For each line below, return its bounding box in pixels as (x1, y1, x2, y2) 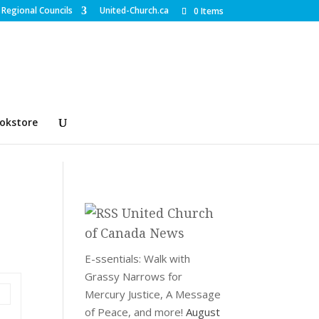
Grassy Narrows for (85, 269, 183, 283)
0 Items (193, 4, 224, 17)
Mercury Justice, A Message (85, 287, 221, 301)
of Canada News (85, 224, 185, 241)
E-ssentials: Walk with (85, 251, 191, 266)
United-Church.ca (99, 4, 169, 16)
